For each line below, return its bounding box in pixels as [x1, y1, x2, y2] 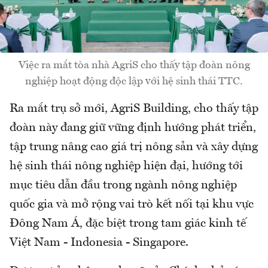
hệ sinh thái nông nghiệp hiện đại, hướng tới [10, 160, 243, 172]
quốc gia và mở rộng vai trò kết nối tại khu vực [10, 198, 254, 211]
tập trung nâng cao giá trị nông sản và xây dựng [10, 141, 258, 153]
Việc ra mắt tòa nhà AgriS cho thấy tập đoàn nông [18, 59, 250, 71]
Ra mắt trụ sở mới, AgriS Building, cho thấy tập [10, 102, 258, 115]
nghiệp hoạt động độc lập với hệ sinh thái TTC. [25, 75, 243, 87]
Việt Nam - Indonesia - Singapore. [10, 236, 188, 249]
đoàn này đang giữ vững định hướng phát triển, [10, 121, 256, 134]
